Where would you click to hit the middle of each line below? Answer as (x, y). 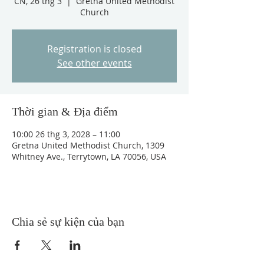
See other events (94, 63)
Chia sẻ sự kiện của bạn (68, 222)
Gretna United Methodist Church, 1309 (88, 145)
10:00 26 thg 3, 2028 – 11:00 (66, 134)
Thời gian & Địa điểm (65, 111)
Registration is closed (94, 49)
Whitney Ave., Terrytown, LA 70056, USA (89, 156)
